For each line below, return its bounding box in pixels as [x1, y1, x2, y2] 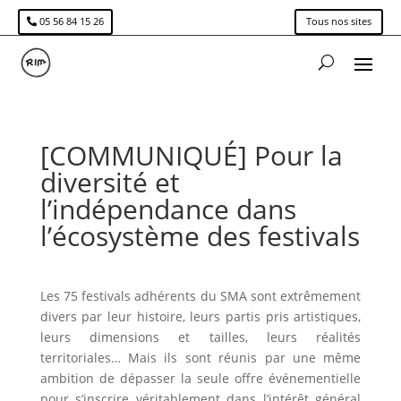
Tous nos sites [306, 14, 371, 29]
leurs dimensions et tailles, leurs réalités [39, 328, 362, 346]
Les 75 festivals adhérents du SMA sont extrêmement [39, 286, 362, 304]
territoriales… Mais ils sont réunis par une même [39, 348, 362, 366]
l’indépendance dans [39, 190, 296, 227]
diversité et [39, 163, 180, 200]
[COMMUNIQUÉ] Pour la [39, 136, 343, 174]
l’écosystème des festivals [39, 217, 360, 254]
